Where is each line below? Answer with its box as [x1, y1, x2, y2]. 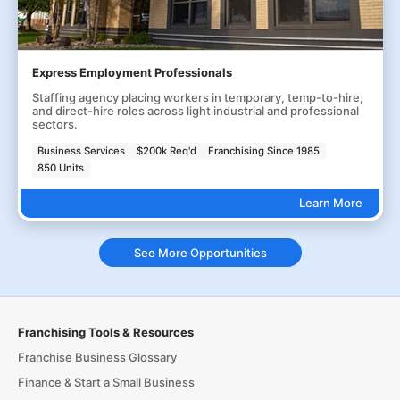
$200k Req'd [137, 144, 197, 157]
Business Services [37, 144, 126, 157]
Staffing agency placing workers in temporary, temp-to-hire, [31, 89, 363, 104]
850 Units [37, 162, 85, 175]
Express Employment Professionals [31, 64, 232, 79]
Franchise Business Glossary [17, 350, 177, 365]
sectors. [31, 116, 78, 131]
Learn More [298, 196, 362, 211]
